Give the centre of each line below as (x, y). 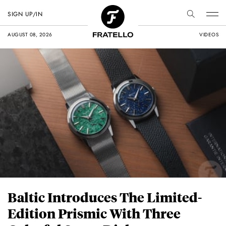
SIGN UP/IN (25, 14)
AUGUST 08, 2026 (30, 35)
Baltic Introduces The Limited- (105, 197)
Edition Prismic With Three (94, 213)
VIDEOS (209, 35)
